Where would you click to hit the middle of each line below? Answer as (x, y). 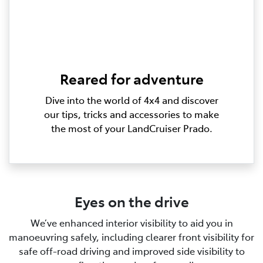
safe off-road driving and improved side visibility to (131, 251)
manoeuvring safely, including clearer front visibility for (131, 237)
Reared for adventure (131, 79)
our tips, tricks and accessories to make (131, 114)
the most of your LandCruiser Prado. (131, 128)
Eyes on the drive (131, 201)
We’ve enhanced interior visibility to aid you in (131, 223)
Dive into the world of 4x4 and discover (131, 100)
